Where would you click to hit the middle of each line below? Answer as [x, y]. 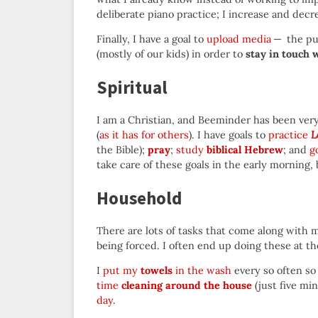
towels [157, 271]
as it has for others [144, 135]
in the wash [202, 271]
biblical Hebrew [245, 150]
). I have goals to [229, 135]
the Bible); [122, 150]
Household [139, 198]
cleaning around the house [187, 286]
